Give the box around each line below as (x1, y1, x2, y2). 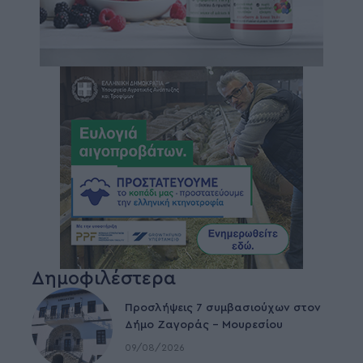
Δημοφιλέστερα (32, 268, 176, 288)
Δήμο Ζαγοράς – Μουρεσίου (125, 319, 283, 331)
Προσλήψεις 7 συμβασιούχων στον (125, 302, 321, 314)
